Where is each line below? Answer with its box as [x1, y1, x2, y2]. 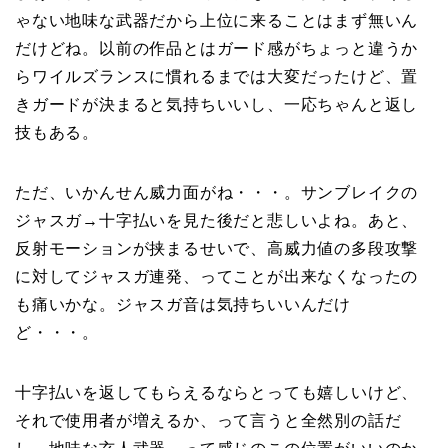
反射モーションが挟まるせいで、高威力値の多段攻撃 [15, 239, 419, 257]
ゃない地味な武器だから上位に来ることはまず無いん [15, 11, 419, 29]
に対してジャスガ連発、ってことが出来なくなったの [15, 267, 419, 285]
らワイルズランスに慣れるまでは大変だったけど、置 [15, 67, 419, 85]
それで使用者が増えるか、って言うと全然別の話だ [15, 411, 402, 429]
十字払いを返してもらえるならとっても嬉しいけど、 [15, 383, 419, 401]
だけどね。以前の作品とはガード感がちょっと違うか [15, 39, 419, 57]
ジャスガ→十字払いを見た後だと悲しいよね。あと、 [15, 211, 419, 229]
